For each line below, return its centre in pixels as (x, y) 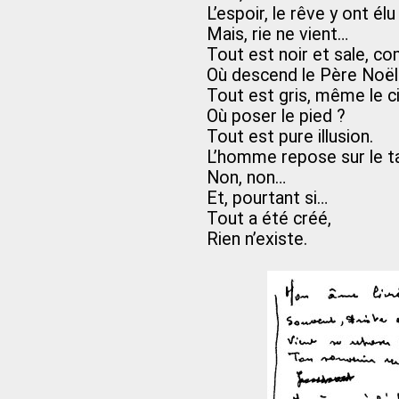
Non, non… (246, 178)
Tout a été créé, (269, 219)
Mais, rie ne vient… (277, 35)
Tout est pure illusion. (290, 137)
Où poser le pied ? (276, 117)
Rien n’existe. (257, 240)
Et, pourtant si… (267, 199)
